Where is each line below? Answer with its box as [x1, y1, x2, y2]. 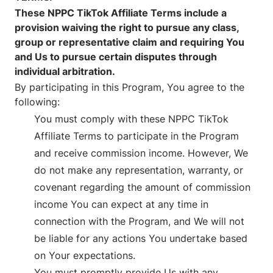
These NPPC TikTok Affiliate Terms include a [15, 7, 227, 19]
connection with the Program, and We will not [34, 215, 244, 228]
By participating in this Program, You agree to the [15, 81, 244, 94]
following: [15, 96, 60, 108]
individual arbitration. [15, 65, 115, 78]
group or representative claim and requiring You [15, 36, 244, 49]
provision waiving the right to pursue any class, [15, 21, 239, 34]
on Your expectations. [34, 249, 135, 262]
